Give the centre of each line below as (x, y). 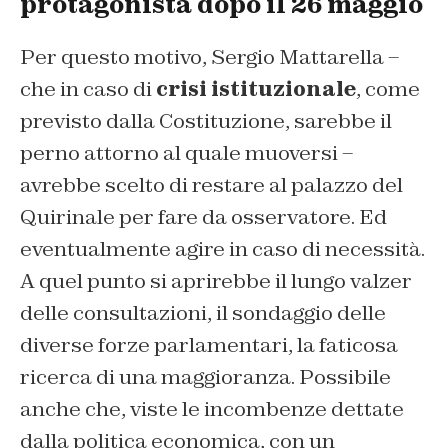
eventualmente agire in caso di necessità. (222, 248)
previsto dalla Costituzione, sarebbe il (206, 120)
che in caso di (88, 88)
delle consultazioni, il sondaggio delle (203, 312)
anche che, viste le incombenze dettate (212, 408)
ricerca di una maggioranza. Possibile (205, 376)
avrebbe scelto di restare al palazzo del (211, 184)
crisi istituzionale (256, 88)
